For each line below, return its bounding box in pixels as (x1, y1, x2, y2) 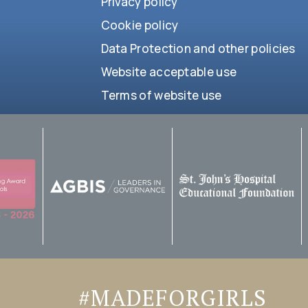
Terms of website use (100, 87, 222, 103)
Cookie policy (100, 16, 179, 33)
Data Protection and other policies (100, 40, 296, 56)
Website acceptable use (100, 63, 237, 80)
